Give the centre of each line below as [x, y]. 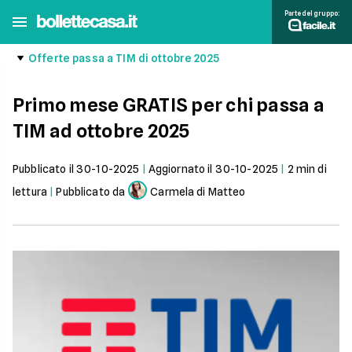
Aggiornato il [181, 169]
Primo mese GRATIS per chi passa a [169, 105]
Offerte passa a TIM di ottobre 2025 [124, 58]
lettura [30, 192]
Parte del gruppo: [312, 13]
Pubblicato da [91, 192]
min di [310, 169]
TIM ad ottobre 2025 [101, 131]
